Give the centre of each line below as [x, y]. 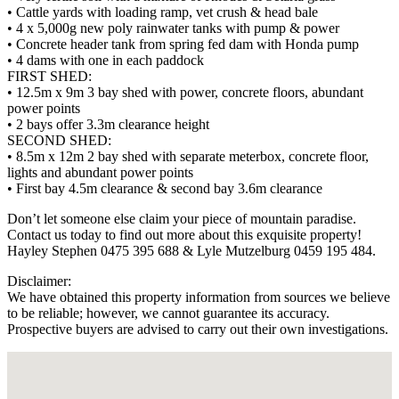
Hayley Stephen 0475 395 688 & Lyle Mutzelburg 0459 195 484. [191, 250]
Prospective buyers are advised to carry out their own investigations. [198, 329]
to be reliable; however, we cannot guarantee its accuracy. [168, 313]
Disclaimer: [39, 281]
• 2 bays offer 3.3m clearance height [108, 124]
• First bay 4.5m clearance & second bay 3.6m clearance [165, 188]
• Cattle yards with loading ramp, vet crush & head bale [163, 12]
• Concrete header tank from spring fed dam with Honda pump [183, 44]
